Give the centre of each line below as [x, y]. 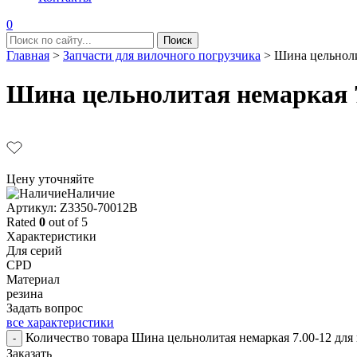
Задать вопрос [45, 308]
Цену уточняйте [50, 178]
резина [25, 293]
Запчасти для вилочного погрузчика [162, 55]
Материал [33, 279]
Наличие [91, 193]
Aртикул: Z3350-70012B [72, 207]
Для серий [34, 250]
